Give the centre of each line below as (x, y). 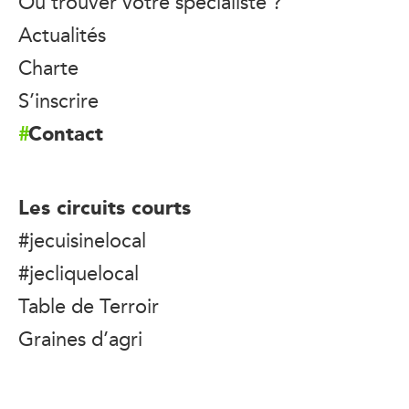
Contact (66, 132)
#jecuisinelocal (82, 240)
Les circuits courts (105, 206)
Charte (48, 67)
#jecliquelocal (79, 273)
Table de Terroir (89, 305)
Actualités (62, 34)
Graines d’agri (80, 338)
